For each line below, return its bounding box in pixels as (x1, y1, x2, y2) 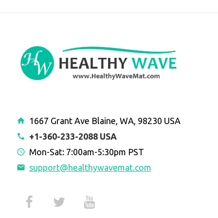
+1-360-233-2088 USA (29, 131, 117, 141)
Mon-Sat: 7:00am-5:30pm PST (27, 146, 144, 157)
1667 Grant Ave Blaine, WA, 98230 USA (27, 115, 181, 126)
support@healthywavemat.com (29, 162, 151, 172)
